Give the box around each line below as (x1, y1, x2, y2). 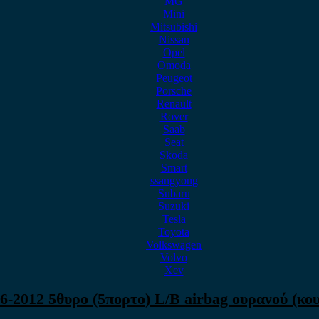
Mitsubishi (150, 21, 197, 33)
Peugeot (155, 72, 192, 84)
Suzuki (158, 200, 189, 212)
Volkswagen (146, 239, 202, 251)
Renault (156, 98, 192, 110)
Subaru (157, 187, 190, 199)
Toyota (158, 226, 189, 238)
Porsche (156, 85, 192, 97)
